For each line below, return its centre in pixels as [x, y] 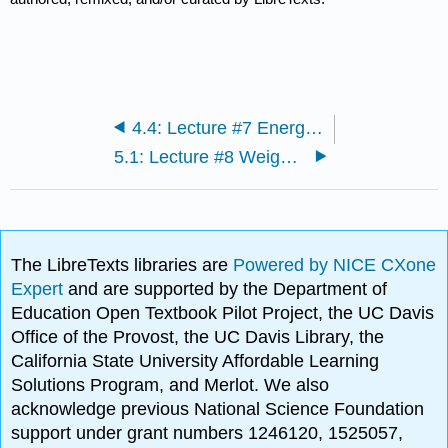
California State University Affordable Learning [195, 360]
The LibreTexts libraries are [122, 264]
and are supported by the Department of [228, 288]
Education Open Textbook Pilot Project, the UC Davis [223, 312]
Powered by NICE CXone [335, 264]
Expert [40, 288]
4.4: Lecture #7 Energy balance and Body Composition [313, 127]
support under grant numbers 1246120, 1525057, [207, 432]
